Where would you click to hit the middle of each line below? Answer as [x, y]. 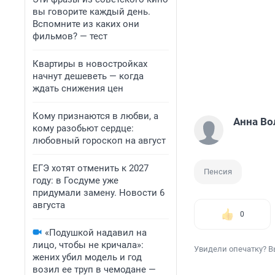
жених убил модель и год [87, 257]
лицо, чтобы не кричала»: [88, 245]
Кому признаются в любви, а [95, 116]
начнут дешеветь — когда [88, 76]
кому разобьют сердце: [83, 128]
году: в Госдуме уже [76, 180]
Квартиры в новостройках [90, 64]
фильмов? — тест [70, 36]
